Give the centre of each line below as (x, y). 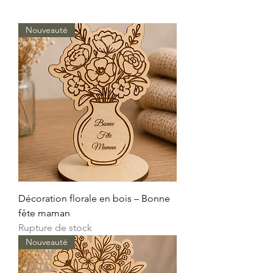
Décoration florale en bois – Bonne (94, 198)
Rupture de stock (55, 228)
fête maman (44, 213)
